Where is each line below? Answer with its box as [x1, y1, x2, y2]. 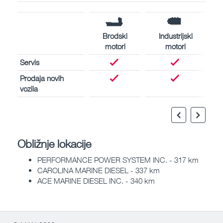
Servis [20, 57, 39, 67]
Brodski [103, 31, 127, 40]
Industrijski [158, 31, 193, 40]
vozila [20, 84, 38, 93]
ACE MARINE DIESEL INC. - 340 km [37, 176, 155, 186]
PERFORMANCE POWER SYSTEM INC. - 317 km [37, 155, 199, 165]
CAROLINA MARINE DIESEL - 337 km [37, 166, 160, 175]
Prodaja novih [20, 73, 64, 83]
